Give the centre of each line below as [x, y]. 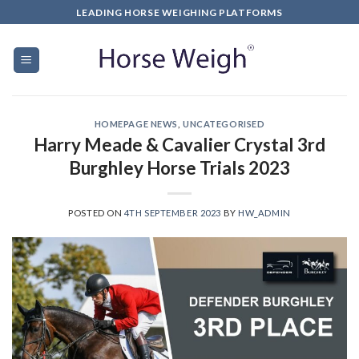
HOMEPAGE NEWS [136, 124]
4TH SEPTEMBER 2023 [172, 212]
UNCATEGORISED [224, 124]
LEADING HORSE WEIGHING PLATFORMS [179, 12]
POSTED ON [96, 212]
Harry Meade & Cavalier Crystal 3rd [179, 144]
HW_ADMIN [264, 212]
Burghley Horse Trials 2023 [179, 167]
